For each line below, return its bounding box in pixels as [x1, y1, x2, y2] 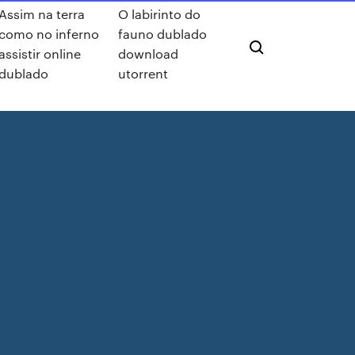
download [118, 45, 179, 62]
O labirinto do [118, 6, 201, 22]
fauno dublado [118, 25, 208, 42]
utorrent [118, 65, 169, 82]
